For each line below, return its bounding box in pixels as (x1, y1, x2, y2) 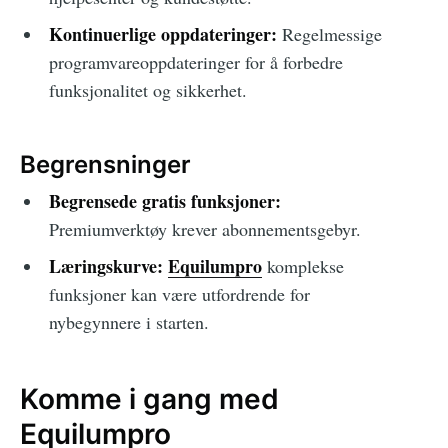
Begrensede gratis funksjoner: (48, 187, 281, 214)
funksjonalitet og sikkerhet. (48, 78, 247, 103)
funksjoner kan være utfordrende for (48, 281, 310, 306)
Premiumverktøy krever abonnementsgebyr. (48, 216, 361, 241)
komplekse (261, 253, 344, 278)
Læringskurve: (48, 252, 163, 279)
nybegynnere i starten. (48, 309, 209, 334)
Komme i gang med (20, 381, 279, 416)
